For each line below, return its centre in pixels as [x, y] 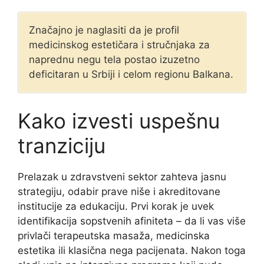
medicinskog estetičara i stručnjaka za [119, 45]
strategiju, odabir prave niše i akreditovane [119, 191]
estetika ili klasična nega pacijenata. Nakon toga [132, 250]
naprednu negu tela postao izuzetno [114, 60]
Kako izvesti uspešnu [119, 121]
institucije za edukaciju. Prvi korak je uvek [116, 206]
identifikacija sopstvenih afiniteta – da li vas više [132, 221]
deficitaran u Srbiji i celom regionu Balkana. [131, 75]
